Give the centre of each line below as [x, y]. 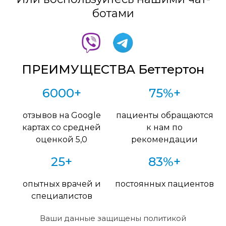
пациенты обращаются [164, 115]
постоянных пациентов [164, 184]
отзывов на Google [62, 115]
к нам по [164, 127]
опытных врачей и [62, 184]
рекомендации [164, 139]
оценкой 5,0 [62, 139]
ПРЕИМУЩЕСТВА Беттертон [113, 69]
